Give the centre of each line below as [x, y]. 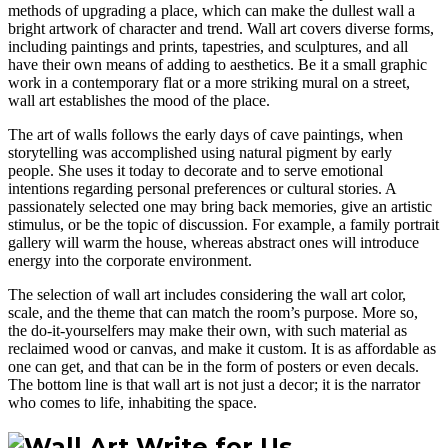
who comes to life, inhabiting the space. [132, 402]
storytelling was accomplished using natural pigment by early [200, 152]
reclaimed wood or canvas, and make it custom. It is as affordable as [222, 348]
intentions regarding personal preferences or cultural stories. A [202, 188]
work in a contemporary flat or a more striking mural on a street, [209, 82]
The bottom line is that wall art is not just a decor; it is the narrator [214, 384]
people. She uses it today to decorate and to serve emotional [195, 170]
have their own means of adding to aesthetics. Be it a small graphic [217, 64]
